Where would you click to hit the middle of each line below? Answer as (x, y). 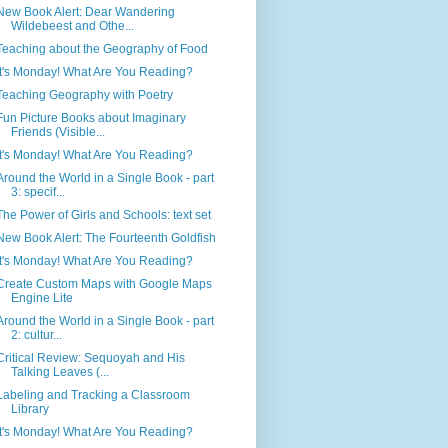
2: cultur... (36, 335)
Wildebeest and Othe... (72, 26)
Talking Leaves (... (59, 372)
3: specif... (37, 192)
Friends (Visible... (57, 132)
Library (29, 409)
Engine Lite (41, 298)
